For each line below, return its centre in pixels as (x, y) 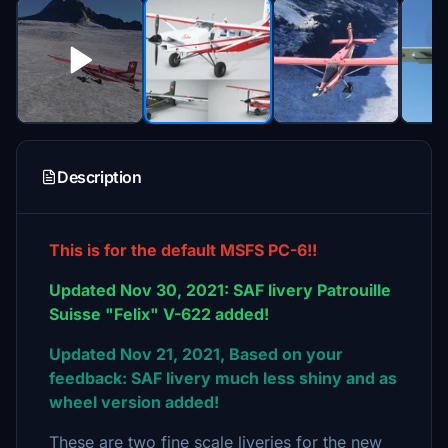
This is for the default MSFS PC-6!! (183, 250)
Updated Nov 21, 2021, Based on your (196, 354)
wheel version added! (134, 402)
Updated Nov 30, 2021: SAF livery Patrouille (220, 290)
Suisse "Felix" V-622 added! (159, 314)
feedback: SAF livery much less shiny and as (223, 378)
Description (99, 177)
